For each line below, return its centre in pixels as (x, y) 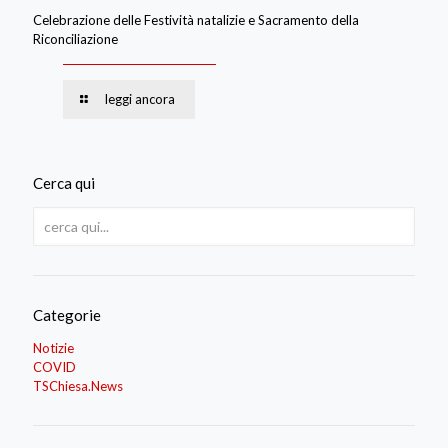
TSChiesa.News (78, 385)
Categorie (67, 314)
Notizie (53, 347)
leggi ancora (140, 98)
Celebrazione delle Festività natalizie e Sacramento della (196, 19)
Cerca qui (64, 182)
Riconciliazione (75, 38)
